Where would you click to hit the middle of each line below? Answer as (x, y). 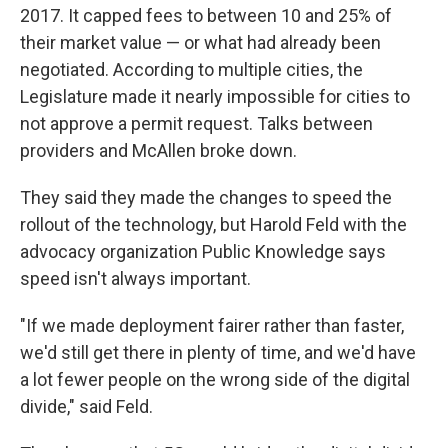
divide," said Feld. (86, 406)
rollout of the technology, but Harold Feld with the (213, 224)
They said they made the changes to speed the (206, 197)
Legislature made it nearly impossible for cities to (215, 96)
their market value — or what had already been (200, 42)
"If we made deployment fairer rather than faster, (212, 325)
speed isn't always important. (135, 278)
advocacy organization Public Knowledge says (203, 251)
